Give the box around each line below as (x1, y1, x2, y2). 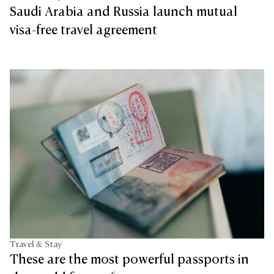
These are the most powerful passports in (10, 254, 249, 267)
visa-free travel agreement (10, 24, 157, 37)
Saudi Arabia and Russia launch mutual (10, 6, 237, 19)
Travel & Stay (10, 240, 62, 250)
